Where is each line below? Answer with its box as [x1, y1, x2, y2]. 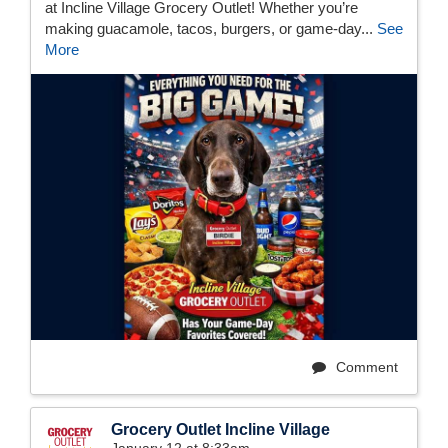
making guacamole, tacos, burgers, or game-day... [45, 19, 377, 37]
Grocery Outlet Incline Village [111, 420, 330, 438]
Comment [332, 358, 398, 375]
